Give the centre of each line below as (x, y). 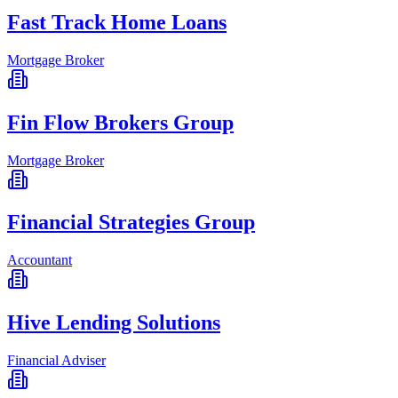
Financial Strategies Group (131, 223)
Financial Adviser (56, 361)
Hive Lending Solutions (114, 323)
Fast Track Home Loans (117, 22)
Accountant (40, 260)
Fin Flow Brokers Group (120, 122)
